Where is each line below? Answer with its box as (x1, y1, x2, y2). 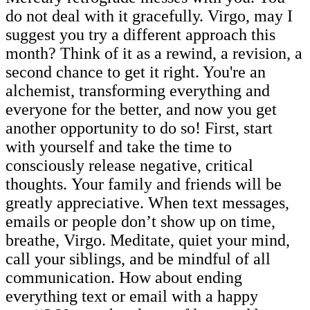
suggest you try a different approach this (6, 25, 275, 44)
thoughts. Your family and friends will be (6, 174, 282, 193)
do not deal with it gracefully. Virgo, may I (6, 6, 293, 25)
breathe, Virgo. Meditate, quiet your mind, (6, 230, 290, 249)
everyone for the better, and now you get (6, 100, 277, 118)
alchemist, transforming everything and (6, 81, 270, 100)
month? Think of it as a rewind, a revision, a (6, 44, 302, 62)
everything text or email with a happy (6, 286, 258, 305)
